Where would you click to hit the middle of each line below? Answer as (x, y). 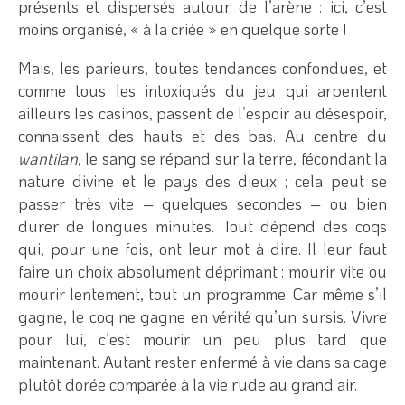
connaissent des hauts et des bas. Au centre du (202, 135)
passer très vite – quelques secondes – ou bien (202, 203)
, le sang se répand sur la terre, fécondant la (232, 158)
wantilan (48, 158)
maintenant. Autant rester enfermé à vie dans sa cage (202, 361)
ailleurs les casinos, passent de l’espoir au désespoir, (202, 113)
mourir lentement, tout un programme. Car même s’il (202, 293)
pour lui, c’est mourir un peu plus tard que (202, 339)
